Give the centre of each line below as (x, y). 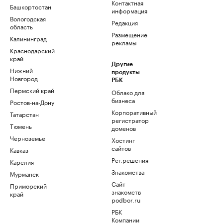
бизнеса (123, 100)
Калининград (28, 38)
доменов (124, 128)
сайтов (121, 148)
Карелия (22, 162)
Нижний (21, 70)
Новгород (24, 78)
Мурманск (24, 174)
